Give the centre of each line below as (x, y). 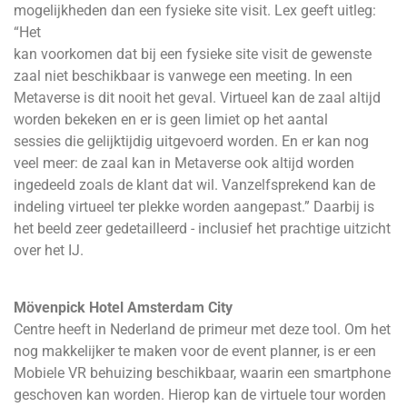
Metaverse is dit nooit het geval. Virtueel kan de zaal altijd (197, 98)
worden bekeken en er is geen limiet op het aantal (171, 120)
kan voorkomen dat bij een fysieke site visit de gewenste (193, 55)
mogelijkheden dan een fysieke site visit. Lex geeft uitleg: (195, 11)
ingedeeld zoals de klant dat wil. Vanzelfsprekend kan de (194, 185)
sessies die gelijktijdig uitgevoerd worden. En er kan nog (191, 142)
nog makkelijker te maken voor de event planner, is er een (195, 351)
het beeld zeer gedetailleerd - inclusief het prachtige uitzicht (202, 229)
